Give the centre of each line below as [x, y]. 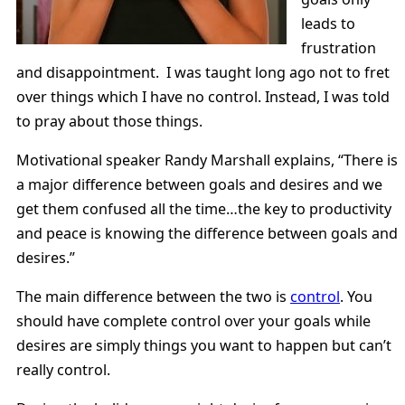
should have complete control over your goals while [193, 321]
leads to [329, 23]
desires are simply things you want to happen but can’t [204, 346]
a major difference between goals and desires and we [199, 185]
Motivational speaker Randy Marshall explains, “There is [207, 160]
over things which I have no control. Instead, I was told [203, 96]
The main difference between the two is [153, 297]
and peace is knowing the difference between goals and [207, 234]
